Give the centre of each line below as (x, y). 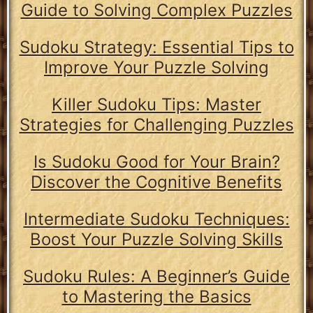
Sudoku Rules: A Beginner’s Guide (156, 277)
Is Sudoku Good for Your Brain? (156, 162)
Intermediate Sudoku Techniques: (156, 219)
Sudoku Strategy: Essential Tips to (156, 48)
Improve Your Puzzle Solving (156, 68)
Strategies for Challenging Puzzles (156, 125)
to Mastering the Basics (156, 297)
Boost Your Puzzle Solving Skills (156, 240)
